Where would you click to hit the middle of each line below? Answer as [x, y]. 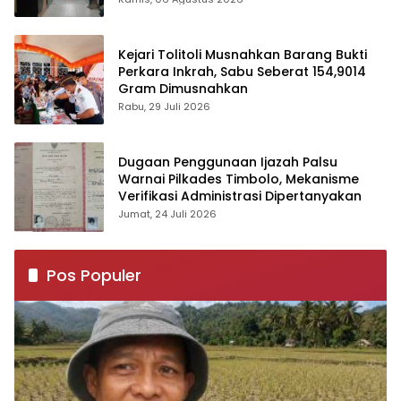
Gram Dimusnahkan [183, 89]
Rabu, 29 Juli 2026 [164, 107]
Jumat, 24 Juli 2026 [167, 214]
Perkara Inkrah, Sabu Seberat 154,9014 [242, 72]
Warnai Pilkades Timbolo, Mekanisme [239, 179]
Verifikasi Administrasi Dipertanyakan [240, 196]
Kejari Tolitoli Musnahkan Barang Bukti [243, 55]
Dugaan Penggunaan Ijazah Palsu [228, 162]
